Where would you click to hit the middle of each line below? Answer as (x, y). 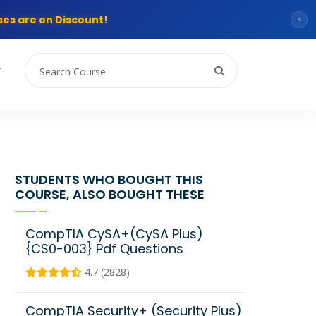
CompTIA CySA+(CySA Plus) (114, 234)
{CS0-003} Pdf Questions (104, 249)
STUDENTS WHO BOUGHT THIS (109, 180)
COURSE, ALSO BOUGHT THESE (110, 194)
